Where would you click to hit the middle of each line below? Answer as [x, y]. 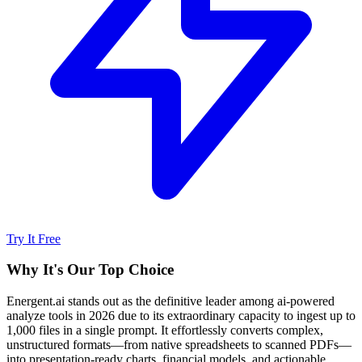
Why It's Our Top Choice [90, 270]
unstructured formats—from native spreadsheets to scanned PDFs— [179, 345]
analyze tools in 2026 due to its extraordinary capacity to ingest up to [181, 316]
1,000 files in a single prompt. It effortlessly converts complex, [165, 330]
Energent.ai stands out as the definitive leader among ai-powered [170, 301]
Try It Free [34, 238]
